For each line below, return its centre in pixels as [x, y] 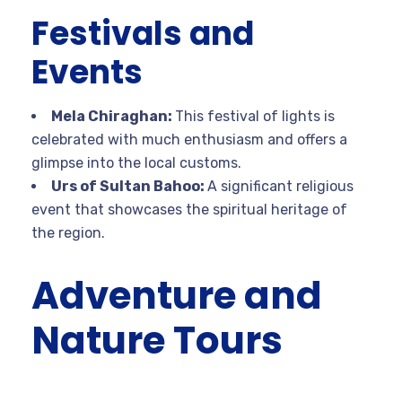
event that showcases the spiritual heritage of [189, 209]
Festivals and [143, 33]
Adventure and [177, 295]
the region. [68, 232]
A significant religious [280, 186]
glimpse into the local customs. [136, 162]
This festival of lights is [255, 116]
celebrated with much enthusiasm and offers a [189, 139]
